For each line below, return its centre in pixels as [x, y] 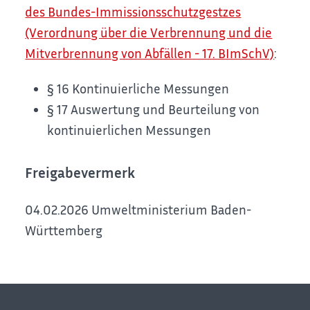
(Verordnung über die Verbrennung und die [149, 33]
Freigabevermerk [80, 172]
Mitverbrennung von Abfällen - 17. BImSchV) [150, 53]
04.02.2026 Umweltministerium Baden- [138, 209]
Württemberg [64, 230]
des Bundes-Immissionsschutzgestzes [133, 12]
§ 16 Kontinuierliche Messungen [138, 88]
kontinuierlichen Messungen [129, 129]
